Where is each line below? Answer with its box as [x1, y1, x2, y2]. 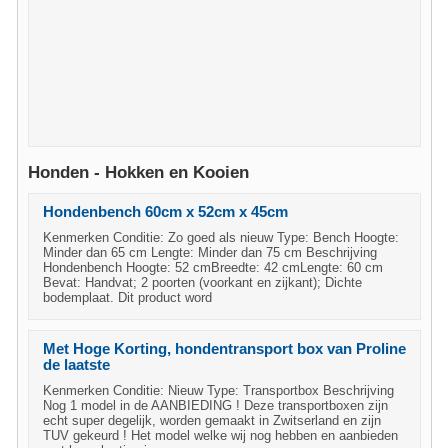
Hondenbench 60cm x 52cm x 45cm [43, 204, 288, 220]
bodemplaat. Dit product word [43, 290, 212, 305]
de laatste [43, 357, 110, 373]
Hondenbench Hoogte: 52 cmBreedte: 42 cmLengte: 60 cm [43, 260, 383, 275]
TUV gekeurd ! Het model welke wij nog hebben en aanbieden [43, 428, 398, 443]
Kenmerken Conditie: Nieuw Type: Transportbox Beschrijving [43, 383, 394, 398]
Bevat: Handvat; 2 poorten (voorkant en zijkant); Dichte [43, 275, 362, 290]
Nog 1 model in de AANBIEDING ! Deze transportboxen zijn [43, 398, 388, 413]
